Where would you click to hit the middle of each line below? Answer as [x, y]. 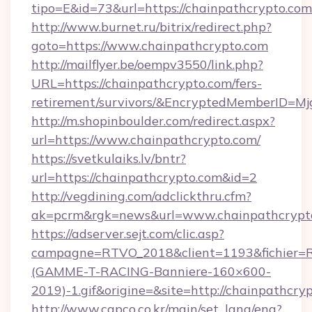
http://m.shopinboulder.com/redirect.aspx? [153, 121]
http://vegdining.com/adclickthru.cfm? [141, 196]
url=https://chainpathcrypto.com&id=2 [144, 177]
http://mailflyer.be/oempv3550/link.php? [147, 64]
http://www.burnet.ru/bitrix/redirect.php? [151, 27]
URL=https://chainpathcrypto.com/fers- [147, 83]
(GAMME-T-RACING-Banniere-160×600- [151, 271]
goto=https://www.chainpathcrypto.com [150, 46]
